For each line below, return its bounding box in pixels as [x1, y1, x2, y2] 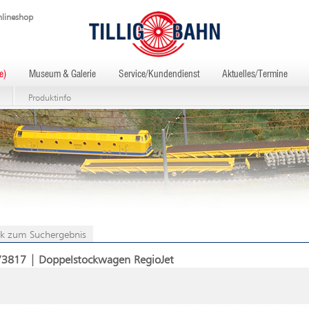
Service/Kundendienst [119, 70, 199, 79]
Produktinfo [28, 94, 71, 103]
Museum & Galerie [29, 70, 96, 79]
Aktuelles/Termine [222, 70, 288, 79]
